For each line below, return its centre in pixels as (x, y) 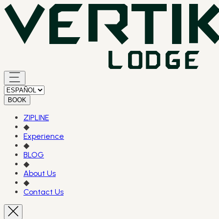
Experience (44, 136)
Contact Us (44, 192)
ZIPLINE (36, 118)
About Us (40, 173)
